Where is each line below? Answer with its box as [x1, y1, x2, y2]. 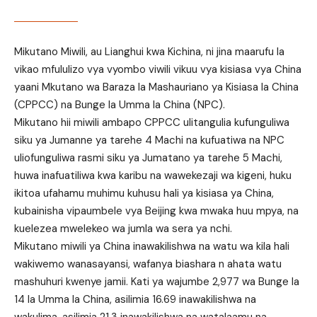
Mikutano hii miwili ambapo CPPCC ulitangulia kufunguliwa [14, 115, 289, 130]
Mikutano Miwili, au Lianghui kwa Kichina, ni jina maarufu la [14, 45, 284, 59]
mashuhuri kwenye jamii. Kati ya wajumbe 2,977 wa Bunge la [14, 275, 299, 289]
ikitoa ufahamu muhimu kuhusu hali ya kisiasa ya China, [14, 186, 274, 201]
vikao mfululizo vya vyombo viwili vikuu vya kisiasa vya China [14, 62, 301, 77]
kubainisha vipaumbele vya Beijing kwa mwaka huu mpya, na [14, 204, 299, 219]
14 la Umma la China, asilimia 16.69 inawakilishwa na [14, 292, 256, 307]
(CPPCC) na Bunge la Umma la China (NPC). [14, 98, 225, 113]
